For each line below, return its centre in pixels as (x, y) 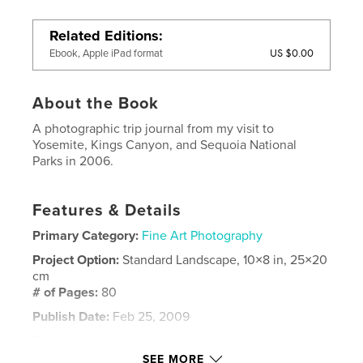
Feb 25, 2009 (150, 316)
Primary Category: (86, 235)
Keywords (62, 341)
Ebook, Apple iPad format (107, 53)
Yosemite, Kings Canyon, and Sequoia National (165, 145)
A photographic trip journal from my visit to (154, 128)
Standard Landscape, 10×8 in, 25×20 (225, 260)
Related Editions (105, 35)
